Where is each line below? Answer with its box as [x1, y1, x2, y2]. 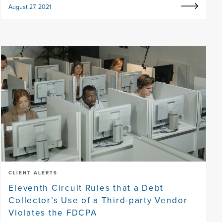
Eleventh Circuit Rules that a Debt [8, 181, 164, 194]
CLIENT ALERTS [8, 168, 58, 176]
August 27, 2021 [8, 2, 52, 11]
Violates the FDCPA [8, 206, 97, 219]
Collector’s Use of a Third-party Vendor [8, 193, 188, 206]
